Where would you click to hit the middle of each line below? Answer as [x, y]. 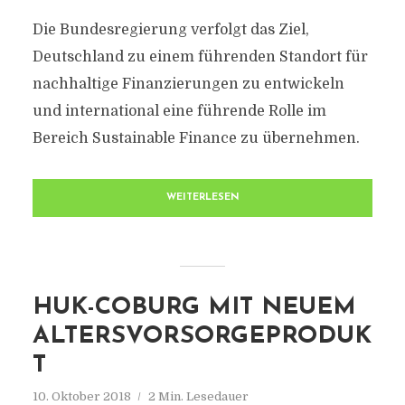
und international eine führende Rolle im [179, 111]
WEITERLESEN [202, 198]
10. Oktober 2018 [81, 396]
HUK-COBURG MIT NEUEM [194, 308]
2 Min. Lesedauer [198, 396]
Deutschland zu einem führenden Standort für [200, 57]
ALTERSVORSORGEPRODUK [202, 337]
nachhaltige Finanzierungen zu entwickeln [188, 84]
